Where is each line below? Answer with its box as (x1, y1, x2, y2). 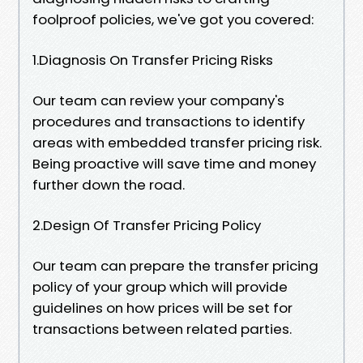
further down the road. (32, 174, 185, 194)
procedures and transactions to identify (32, 111, 305, 131)
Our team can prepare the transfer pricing (32, 255, 318, 275)
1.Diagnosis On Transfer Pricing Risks (32, 49, 273, 70)
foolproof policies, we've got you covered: (32, 9, 314, 29)
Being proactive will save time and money (32, 153, 316, 173)
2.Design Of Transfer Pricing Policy (32, 215, 261, 235)
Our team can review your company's (32, 90, 284, 110)
